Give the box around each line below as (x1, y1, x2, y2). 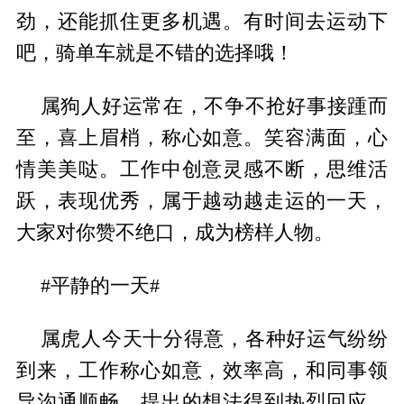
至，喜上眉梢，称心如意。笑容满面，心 (15, 127, 389, 150)
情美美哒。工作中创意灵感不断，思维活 (15, 159, 389, 181)
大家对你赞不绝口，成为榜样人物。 (15, 222, 334, 244)
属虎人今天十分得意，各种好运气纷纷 (40, 328, 389, 351)
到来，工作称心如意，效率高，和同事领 (15, 360, 389, 382)
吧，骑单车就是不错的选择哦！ (15, 42, 294, 65)
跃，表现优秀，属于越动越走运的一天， (15, 190, 389, 213)
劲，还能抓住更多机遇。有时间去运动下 (15, 11, 389, 33)
